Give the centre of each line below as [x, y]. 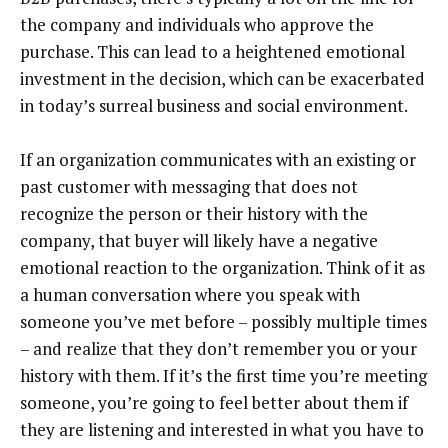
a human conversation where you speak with [190, 295]
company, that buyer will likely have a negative [199, 241]
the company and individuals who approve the [197, 24]
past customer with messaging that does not [189, 187]
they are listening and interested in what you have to [222, 430]
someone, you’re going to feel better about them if [214, 403]
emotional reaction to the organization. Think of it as [222, 268]
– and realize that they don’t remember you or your [218, 349]
